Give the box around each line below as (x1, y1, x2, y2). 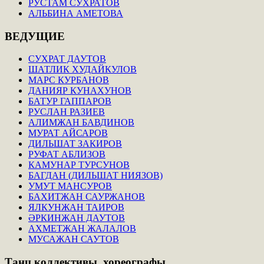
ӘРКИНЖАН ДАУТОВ (28, 213, 125, 223)
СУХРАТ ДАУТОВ (28, 54, 106, 64)
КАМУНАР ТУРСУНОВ (28, 160, 130, 170)
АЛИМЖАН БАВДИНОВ (28, 117, 134, 128)
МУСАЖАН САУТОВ (28, 234, 119, 245)
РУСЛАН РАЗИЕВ (28, 107, 105, 117)
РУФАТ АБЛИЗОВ (28, 149, 105, 160)
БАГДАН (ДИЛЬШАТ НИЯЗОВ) (28, 170, 163, 181)
